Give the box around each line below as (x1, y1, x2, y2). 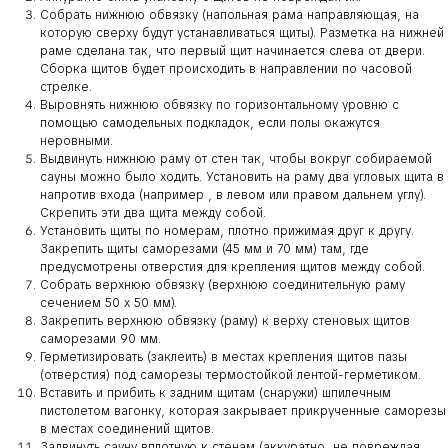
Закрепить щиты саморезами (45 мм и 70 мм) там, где (40, 241, 369, 258)
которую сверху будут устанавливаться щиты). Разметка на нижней (40, 25, 444, 42)
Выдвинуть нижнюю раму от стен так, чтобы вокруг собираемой (40, 151, 432, 168)
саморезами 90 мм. (40, 331, 161, 348)
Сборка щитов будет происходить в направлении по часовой (40, 61, 412, 78)
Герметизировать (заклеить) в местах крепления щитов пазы (40, 349, 407, 366)
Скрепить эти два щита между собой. (40, 205, 266, 222)
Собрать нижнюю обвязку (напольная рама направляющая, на (40, 7, 419, 24)
